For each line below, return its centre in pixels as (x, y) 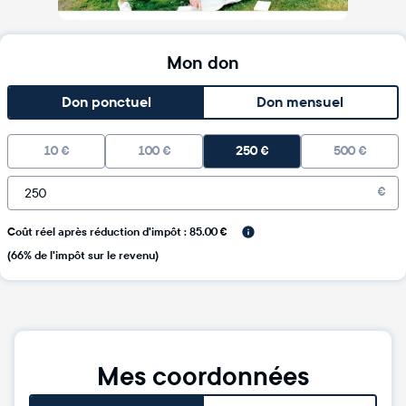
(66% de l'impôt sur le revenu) (83, 256)
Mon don (203, 64)
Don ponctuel (106, 103)
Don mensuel (300, 103)
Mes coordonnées (203, 377)
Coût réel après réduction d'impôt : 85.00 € (117, 232)
